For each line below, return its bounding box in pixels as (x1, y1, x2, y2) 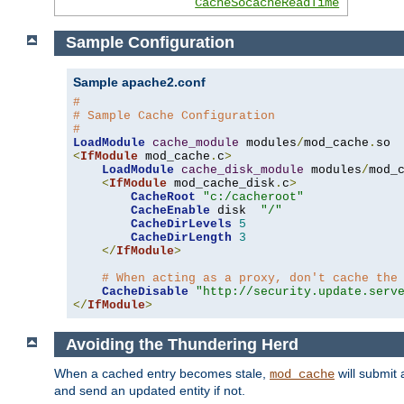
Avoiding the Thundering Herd (65, 335, 298, 353)
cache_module (152, 135, 239, 150)
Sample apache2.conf (73, 74, 206, 89)
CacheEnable (131, 203, 210, 217)
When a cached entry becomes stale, (54, 366, 270, 381)
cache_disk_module (181, 162, 304, 177)
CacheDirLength (131, 230, 232, 244)
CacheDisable (102, 284, 188, 298)
